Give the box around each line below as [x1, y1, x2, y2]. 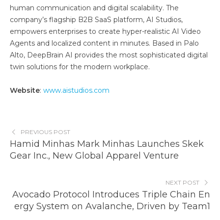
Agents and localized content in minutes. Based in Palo [10, 38, 199, 48]
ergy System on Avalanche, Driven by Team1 [14, 200, 210, 212]
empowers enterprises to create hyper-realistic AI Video [10, 27, 201, 36]
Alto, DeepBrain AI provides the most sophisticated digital [10, 50, 208, 59]
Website [10, 85, 40, 95]
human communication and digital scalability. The [10, 3, 179, 12]
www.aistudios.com [43, 85, 110, 95]
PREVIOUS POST [20, 128, 70, 136]
